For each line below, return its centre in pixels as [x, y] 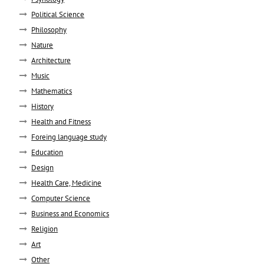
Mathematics [52, 91]
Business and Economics [70, 213]
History [43, 106]
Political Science [58, 14]
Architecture [51, 60]
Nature [42, 45]
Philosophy [49, 29]
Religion [45, 229]
